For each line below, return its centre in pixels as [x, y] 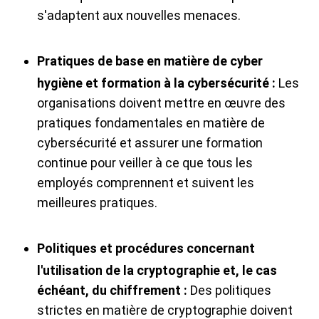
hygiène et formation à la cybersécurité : [158, 83]
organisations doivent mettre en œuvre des [161, 103]
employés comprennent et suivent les [146, 183]
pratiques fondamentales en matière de [151, 123]
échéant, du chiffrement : [114, 291]
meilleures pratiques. [97, 203]
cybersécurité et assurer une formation [150, 143]
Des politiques [231, 291]
